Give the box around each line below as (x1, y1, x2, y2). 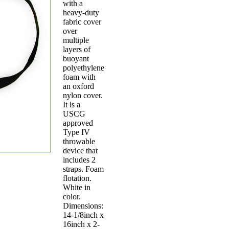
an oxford (62, 82, 94, 91)
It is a (62, 100, 80, 109)
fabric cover (62, 17, 101, 27)
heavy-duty (62, 8, 99, 17)
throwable (62, 137, 95, 146)
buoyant (62, 54, 89, 63)
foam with (62, 73, 96, 82)
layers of (62, 45, 90, 54)
